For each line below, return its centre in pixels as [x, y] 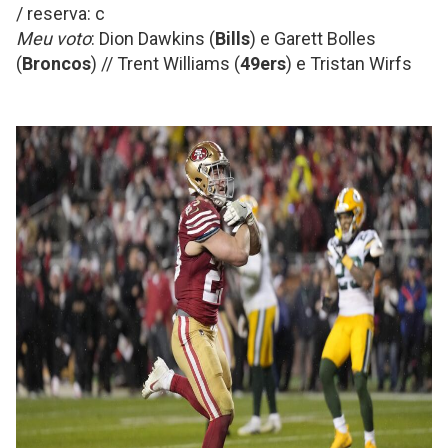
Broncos [56, 63]
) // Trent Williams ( [165, 63]
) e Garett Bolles [313, 38]
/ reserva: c [60, 13]
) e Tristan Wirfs [349, 63]
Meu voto [53, 38]
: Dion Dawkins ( [153, 38]
